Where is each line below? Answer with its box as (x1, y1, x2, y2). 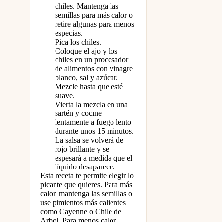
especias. (55, 28, 83, 37)
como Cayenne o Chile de (40, 207, 121, 216)
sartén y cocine (55, 109, 102, 117)
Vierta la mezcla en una (55, 100, 128, 109)
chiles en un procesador (55, 55, 128, 64)
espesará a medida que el (55, 153, 132, 162)
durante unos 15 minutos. (55, 126, 134, 135)
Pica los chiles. (55, 37, 101, 46)
